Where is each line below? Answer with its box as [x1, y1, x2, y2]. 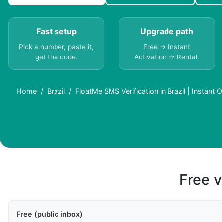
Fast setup [36, 26, 77, 37]
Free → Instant [143, 43, 191, 51]
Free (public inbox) [16, 210, 83, 219]
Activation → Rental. [134, 53, 200, 61]
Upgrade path [140, 26, 194, 37]
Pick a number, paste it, [19, 43, 94, 51]
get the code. [35, 53, 78, 61]
